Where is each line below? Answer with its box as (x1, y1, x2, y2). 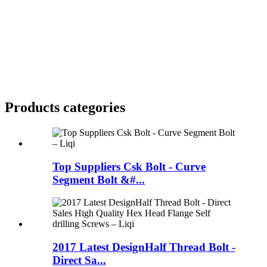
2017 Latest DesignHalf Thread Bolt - (52, 241, 235, 254)
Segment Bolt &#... (52, 173, 145, 186)
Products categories (5, 99, 125, 115)
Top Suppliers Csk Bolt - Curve (52, 160, 206, 173)
